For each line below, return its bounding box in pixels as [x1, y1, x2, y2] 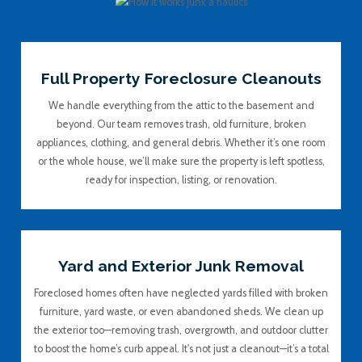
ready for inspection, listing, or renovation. [85, 173, 277, 186]
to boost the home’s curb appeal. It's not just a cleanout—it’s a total [33, 343, 329, 356]
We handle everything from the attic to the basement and [48, 99, 314, 112]
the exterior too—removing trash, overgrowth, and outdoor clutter [34, 324, 328, 337]
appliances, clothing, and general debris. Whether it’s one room [36, 136, 326, 149]
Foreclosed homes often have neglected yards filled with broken [34, 287, 328, 300]
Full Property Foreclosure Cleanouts [40, 69, 322, 87]
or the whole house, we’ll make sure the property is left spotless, [37, 154, 325, 167]
